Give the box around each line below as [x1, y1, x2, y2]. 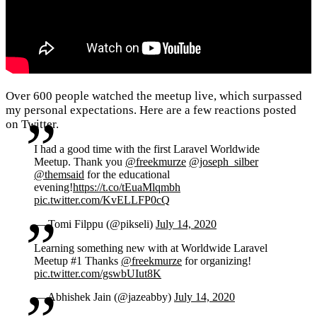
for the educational [84, 168, 170, 181]
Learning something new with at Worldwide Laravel [34, 241, 267, 254]
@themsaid [34, 168, 84, 181]
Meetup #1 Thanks [34, 254, 121, 267]
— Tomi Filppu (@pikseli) [34, 217, 156, 230]
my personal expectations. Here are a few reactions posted [6, 103, 296, 117]
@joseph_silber [189, 156, 258, 168]
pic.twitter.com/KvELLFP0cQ [34, 194, 170, 207]
